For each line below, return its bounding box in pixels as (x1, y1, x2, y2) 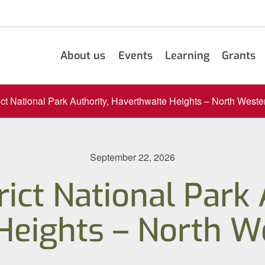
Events (118, 48, 153, 63)
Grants (222, 48, 256, 63)
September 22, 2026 (90, 150, 175, 164)
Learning (165, 48, 210, 63)
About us (60, 48, 106, 63)
